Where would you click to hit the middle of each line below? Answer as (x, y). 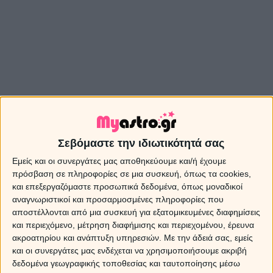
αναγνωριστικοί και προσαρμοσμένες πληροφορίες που (118, 199)
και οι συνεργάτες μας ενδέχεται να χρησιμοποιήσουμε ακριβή (129, 250)
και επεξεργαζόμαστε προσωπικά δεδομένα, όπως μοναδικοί (127, 186)
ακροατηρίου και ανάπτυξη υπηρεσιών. (87, 238)
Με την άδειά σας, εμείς (208, 238)
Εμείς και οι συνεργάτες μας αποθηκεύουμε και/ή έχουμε (119, 161)
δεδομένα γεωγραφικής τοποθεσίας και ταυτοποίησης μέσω (126, 263)
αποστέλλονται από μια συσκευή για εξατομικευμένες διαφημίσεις (136, 212)
